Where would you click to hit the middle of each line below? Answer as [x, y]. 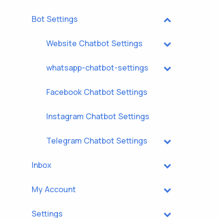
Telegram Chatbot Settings [97, 141]
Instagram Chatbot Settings [98, 116]
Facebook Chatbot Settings [97, 92]
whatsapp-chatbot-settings [97, 68]
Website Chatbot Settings [94, 43]
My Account [54, 189]
